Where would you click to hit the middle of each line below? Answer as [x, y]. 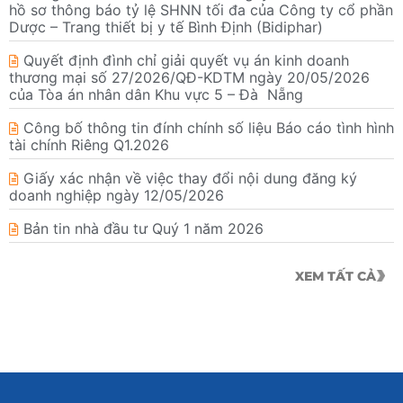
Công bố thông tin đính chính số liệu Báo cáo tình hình [209, 127]
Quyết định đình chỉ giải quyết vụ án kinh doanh [186, 60]
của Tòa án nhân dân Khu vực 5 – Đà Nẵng [156, 94]
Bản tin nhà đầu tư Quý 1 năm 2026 [143, 228]
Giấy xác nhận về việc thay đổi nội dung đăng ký [190, 178]
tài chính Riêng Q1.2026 [89, 144]
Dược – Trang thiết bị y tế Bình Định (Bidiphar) [166, 27]
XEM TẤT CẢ [336, 276]
